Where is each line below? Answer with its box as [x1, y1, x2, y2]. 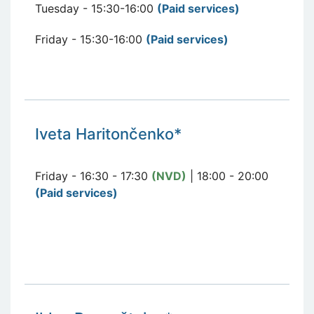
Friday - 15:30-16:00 [35, 32, 146, 46]
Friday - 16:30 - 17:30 [35, 168, 151, 183]
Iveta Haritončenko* [35, 124, 182, 143]
